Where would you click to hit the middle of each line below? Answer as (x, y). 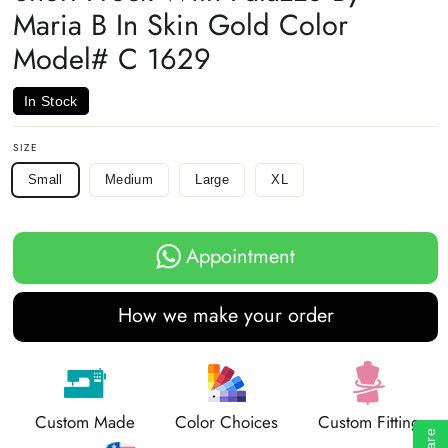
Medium (128, 180)
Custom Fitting (369, 422)
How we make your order (225, 316)
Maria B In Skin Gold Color (180, 24)
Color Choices (227, 422)
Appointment (240, 256)
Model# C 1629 (112, 58)
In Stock (51, 101)
